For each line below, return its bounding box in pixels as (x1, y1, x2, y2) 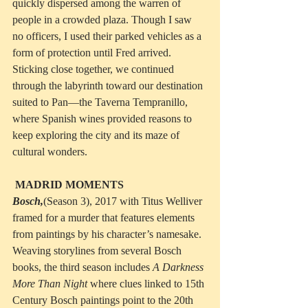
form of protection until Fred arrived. (12, 47, 174, 59)
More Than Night (12, 278, 87, 290)
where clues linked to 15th (87, 278, 207, 290)
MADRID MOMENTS (15, 179, 124, 191)
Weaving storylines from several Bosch (12, 245, 184, 257)
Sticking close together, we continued (12, 63, 177, 76)
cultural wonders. (12, 146, 87, 158)
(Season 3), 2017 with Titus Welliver (43, 195, 205, 208)
